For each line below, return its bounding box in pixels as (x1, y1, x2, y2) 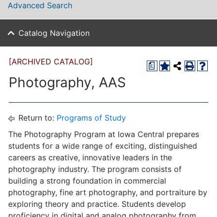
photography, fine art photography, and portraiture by (8, 187, 207, 197)
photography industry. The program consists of (8, 164, 182, 174)
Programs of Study (57, 113, 126, 123)
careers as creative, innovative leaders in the (8, 153, 172, 162)
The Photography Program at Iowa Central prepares (8, 129, 199, 139)
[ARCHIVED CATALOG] (9, 57, 93, 66)
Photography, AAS (9, 74, 126, 91)
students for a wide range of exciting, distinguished (8, 141, 197, 151)
